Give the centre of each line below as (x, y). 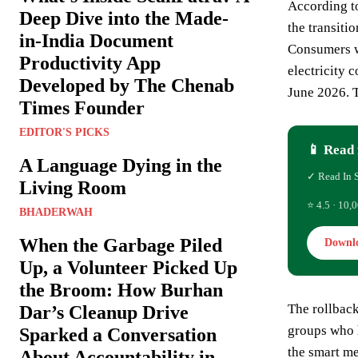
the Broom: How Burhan (121, 290)
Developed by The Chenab (127, 86)
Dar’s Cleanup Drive (104, 313)
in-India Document (96, 41)
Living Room (73, 188)
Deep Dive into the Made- (124, 19)
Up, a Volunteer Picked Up (128, 268)
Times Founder (82, 108)
